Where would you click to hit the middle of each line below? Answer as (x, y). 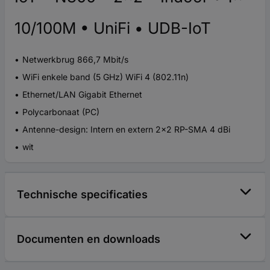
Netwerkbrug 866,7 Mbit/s (75, 59)
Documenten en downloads (89, 239)
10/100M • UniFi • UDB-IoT (113, 28)
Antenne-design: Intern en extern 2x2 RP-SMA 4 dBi (126, 129)
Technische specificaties (82, 194)
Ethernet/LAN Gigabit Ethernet (82, 94)
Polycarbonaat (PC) (61, 111)
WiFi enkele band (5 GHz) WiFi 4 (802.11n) (105, 77)
